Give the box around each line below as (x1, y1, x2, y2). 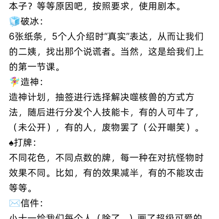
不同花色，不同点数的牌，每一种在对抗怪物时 (8, 152, 204, 164)
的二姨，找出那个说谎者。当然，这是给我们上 (8, 45, 204, 58)
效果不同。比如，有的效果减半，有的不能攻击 (8, 167, 204, 179)
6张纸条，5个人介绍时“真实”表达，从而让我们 (8, 30, 204, 43)
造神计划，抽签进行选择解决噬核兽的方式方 (8, 91, 195, 103)
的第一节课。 (8, 61, 65, 73)
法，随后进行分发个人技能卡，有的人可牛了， (8, 106, 204, 118)
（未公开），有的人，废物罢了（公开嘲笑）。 (8, 121, 204, 133)
